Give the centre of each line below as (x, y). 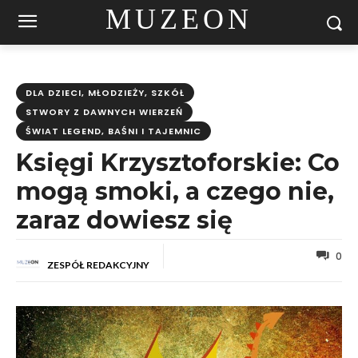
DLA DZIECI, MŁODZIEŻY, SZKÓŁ (105, 93)
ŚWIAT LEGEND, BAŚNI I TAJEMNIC (113, 131)
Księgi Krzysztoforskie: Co (178, 163)
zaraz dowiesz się (124, 220)
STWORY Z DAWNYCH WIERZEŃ (104, 112)
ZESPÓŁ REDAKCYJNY (98, 265)
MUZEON (179, 19)
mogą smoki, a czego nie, (175, 191)
